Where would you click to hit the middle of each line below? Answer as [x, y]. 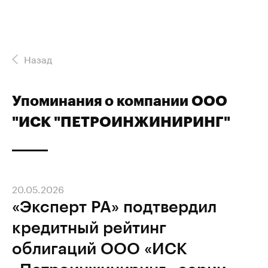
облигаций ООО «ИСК [100, 248]
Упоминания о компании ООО [120, 100]
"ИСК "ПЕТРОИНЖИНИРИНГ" [121, 121]
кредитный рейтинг [89, 227]
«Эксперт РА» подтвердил [114, 206]
